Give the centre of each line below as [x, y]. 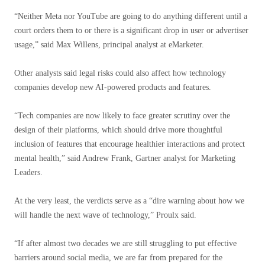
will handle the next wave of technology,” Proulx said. [105, 215]
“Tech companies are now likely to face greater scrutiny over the [122, 116]
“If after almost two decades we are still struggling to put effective [125, 243]
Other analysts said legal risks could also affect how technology [120, 73]
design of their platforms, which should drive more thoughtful [118, 130]
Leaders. [28, 172]
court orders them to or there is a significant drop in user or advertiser [131, 30]
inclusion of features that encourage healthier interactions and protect [130, 144]
